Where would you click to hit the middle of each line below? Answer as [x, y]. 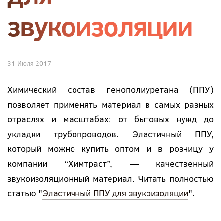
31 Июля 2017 [29, 63]
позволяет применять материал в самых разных [110, 104]
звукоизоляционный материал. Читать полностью [110, 178]
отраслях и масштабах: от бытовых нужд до [110, 119]
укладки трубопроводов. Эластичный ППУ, [110, 134]
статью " [25, 193]
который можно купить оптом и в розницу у [110, 149]
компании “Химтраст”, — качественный [110, 164]
